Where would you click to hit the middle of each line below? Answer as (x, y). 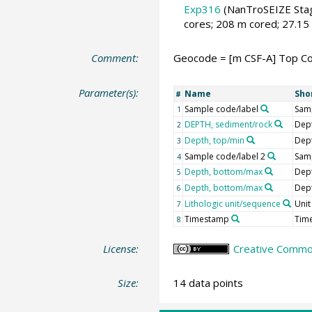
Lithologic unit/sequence (232, 203)
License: (121, 248)
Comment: (115, 58)
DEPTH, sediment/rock (228, 124)
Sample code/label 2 (225, 156)
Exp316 (202, 9)
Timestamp (206, 219)
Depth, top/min (214, 140)
